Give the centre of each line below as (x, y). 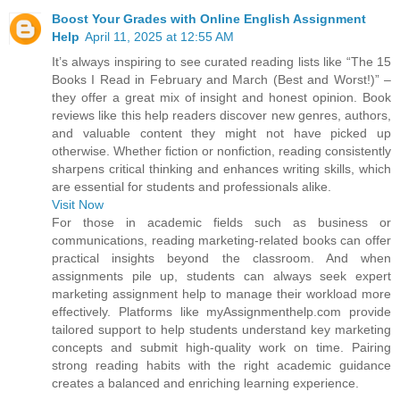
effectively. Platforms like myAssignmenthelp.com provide (221, 311)
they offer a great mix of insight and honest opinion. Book (221, 97)
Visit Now (78, 204)
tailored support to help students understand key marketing (221, 329)
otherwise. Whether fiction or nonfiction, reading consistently (221, 150)
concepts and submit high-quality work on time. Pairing (221, 347)
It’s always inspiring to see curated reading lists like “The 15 (221, 61)
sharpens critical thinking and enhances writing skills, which (221, 168)
